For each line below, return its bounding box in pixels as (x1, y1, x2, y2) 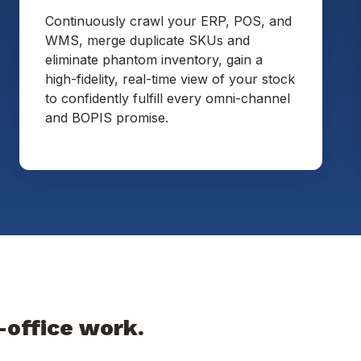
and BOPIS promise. (45, 110, 168, 127)
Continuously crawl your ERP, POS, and (45, 13, 292, 30)
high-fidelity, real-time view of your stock (45, 71, 295, 88)
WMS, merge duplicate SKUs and (45, 32, 250, 49)
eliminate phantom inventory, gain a (45, 52, 263, 68)
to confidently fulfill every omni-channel (45, 90, 290, 107)
